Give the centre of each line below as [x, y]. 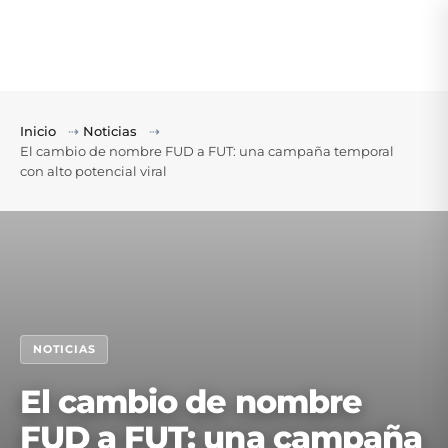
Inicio [38, 131]
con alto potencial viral [93, 171]
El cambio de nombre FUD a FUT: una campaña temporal [207, 151]
